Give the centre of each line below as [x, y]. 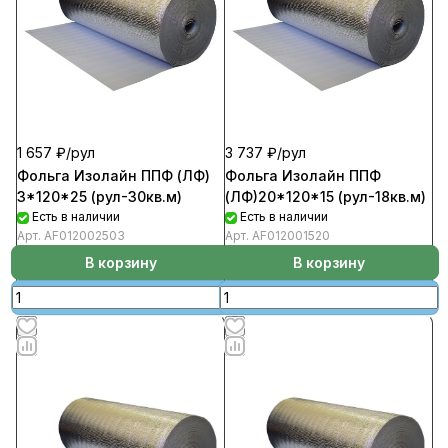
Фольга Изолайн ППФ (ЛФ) [113, 175]
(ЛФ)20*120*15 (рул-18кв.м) [325, 196]
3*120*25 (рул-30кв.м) [99, 196]
